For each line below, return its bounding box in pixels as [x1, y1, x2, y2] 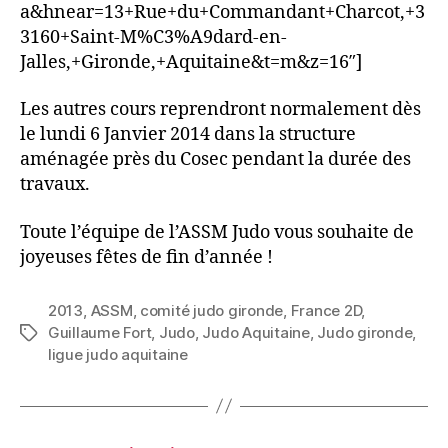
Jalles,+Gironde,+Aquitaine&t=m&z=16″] [20, 50, 362, 74]
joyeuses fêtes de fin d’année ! [20, 245, 273, 269]
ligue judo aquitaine [48, 344, 188, 364]
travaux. [20, 173, 90, 197]
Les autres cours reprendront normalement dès [20, 98, 421, 122]
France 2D [290, 300, 362, 320]
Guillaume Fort [48, 322, 152, 342]
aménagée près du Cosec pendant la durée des [20, 148, 411, 172]
